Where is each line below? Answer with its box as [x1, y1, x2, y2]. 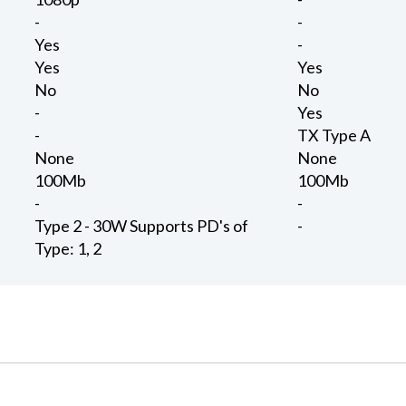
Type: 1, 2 [34, 238, 102, 259]
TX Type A [297, 125, 372, 146]
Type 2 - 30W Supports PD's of [34, 216, 249, 237]
